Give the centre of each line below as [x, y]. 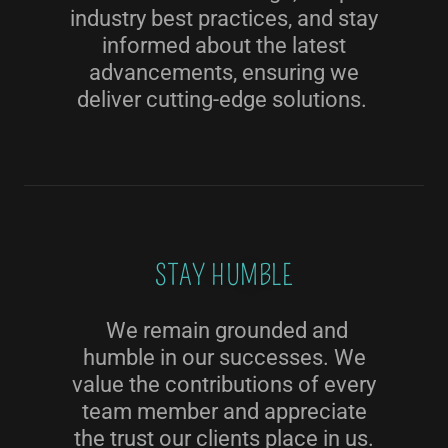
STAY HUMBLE [224, 275]
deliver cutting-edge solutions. [224, 99]
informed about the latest [224, 45]
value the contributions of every [224, 384]
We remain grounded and [224, 330]
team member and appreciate [224, 411]
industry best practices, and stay [224, 18]
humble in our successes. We [224, 357]
